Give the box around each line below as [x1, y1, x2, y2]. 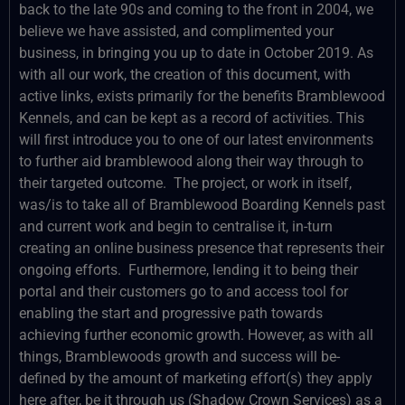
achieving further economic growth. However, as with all [19, 326, 373, 344]
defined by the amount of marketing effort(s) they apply [19, 370, 372, 387]
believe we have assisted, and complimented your [19, 23, 334, 40]
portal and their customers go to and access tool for [19, 283, 348, 300]
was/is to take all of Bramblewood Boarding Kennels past [19, 196, 385, 213]
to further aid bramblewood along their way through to [19, 153, 363, 170]
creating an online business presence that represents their [19, 240, 384, 257]
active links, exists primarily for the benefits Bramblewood [19, 88, 385, 105]
